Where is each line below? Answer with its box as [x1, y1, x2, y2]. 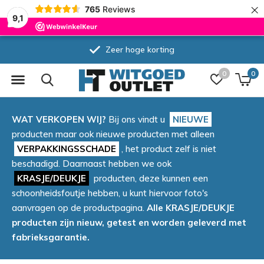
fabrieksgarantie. [12, 232, 90, 243]
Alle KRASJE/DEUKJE [147, 202, 235, 213]
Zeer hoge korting [103, 44, 174, 55]
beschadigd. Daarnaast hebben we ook [12, 158, 171, 169]
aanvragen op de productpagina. [12, 202, 147, 213]
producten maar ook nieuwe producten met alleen [12, 128, 214, 140]
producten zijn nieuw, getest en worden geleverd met [12, 217, 246, 228]
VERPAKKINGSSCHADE [17, 143, 116, 154]
